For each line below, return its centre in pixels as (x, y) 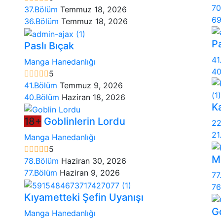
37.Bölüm (42, 9)
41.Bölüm (42, 85)
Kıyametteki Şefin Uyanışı (84, 197)
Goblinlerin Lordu (85, 122)
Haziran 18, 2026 (93, 97)
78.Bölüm (43, 161)
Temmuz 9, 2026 (91, 85)
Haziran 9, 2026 (90, 173)
